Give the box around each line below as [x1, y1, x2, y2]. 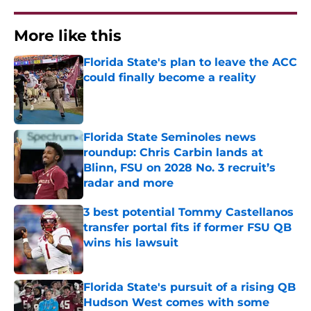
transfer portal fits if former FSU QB [83, 221, 292, 235]
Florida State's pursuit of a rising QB [83, 280, 296, 294]
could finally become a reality [83, 71, 256, 85]
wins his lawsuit [83, 236, 178, 250]
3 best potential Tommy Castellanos [83, 205, 294, 219]
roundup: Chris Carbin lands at [83, 146, 263, 160]
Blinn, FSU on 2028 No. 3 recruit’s [83, 161, 276, 175]
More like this [14, 26, 121, 46]
